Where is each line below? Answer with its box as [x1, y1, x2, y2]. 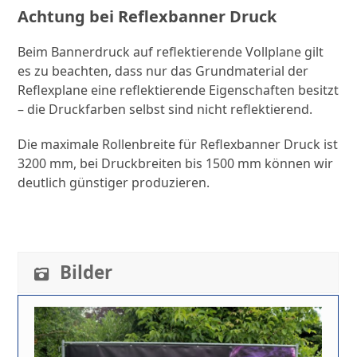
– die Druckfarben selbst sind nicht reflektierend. [18, 100, 313, 118]
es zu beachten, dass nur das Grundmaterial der [18, 61, 309, 80]
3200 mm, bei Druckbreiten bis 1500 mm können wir [18, 154, 334, 172]
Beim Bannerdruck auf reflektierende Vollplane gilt [18, 42, 324, 61]
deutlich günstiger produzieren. [18, 173, 210, 191]
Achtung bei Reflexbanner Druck [18, 5, 277, 27]
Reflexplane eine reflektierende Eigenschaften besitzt [18, 80, 339, 99]
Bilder [60, 259, 113, 284]
